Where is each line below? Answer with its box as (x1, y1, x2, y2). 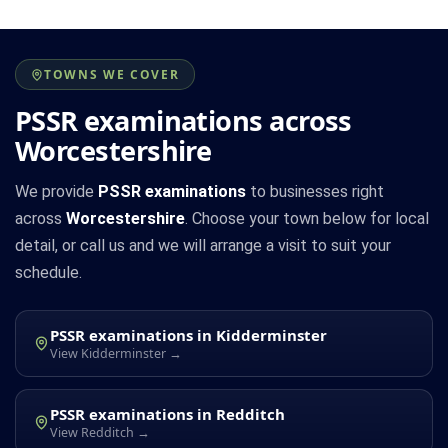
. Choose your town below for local (185, 209, 429, 229)
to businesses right (246, 182, 384, 202)
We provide (15, 182, 98, 202)
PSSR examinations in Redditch (50, 404, 285, 425)
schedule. (15, 263, 82, 283)
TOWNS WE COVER (44, 66, 180, 84)
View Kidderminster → (50, 345, 182, 363)
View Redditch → (50, 424, 150, 442)
